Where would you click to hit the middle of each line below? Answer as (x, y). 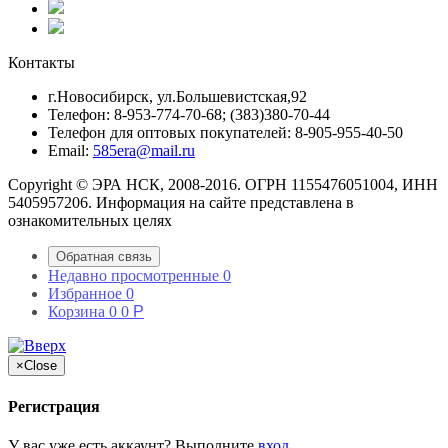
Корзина (76, 312)
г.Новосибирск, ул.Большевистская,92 (177, 97)
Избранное (85, 294)
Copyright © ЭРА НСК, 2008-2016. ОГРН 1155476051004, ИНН (223, 185)
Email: (70, 151)
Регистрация (54, 406)
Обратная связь (104, 257)
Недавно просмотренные (133, 276)
